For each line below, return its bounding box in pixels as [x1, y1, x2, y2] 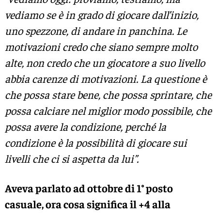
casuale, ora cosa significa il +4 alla [5, 197, 170, 211]
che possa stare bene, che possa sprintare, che [5, 87, 212, 101]
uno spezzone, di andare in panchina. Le [5, 23, 187, 37]
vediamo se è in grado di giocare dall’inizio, [5, 7, 199, 21]
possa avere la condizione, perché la [5, 119, 166, 133]
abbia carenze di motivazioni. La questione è [5, 71, 207, 85]
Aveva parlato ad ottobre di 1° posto [5, 181, 173, 195]
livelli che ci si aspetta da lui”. [5, 151, 139, 165]
